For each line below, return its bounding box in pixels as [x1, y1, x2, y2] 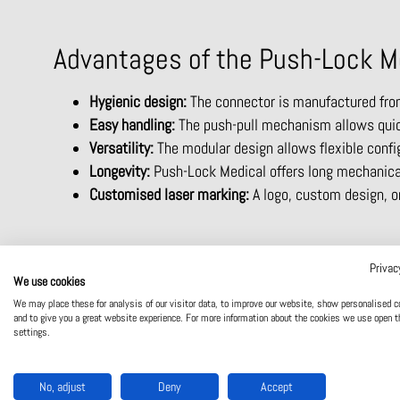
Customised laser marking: [89, 185, 249, 205]
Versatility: [89, 138, 157, 159]
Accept [261, 378, 293, 395]
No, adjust [39, 378, 86, 395]
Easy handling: [89, 115, 175, 136]
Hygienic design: [89, 92, 187, 112]
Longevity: [89, 162, 150, 182]
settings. [13, 324, 50, 339]
